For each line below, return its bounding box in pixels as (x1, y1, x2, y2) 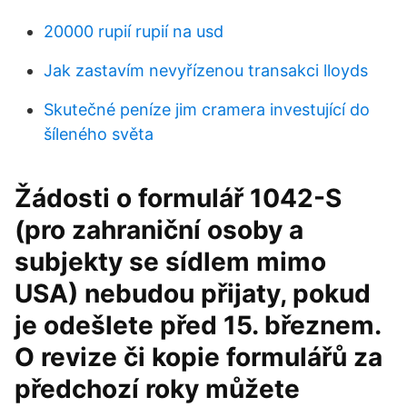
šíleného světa (44, 124, 154, 144)
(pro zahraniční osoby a (15, 214, 303, 245)
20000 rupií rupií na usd (44, 22, 223, 41)
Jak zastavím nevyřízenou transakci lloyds (44, 61, 368, 80)
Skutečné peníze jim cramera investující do (44, 100, 370, 119)
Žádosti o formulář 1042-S (15, 183, 342, 213)
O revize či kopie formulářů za (15, 342, 382, 372)
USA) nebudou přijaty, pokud (15, 278, 371, 309)
